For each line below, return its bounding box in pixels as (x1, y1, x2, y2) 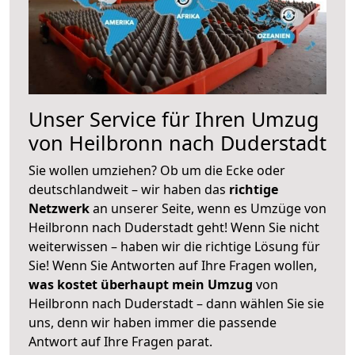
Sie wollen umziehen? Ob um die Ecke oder (29, 161, 285, 179)
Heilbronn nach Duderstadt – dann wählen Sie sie (29, 294, 324, 312)
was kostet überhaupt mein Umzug (29, 275, 253, 293)
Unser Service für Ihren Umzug (29, 105, 319, 132)
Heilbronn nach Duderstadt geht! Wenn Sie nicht (29, 218, 319, 236)
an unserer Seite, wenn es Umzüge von (93, 199, 326, 217)
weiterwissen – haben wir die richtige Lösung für (29, 237, 320, 255)
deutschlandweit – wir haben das (29, 180, 229, 198)
